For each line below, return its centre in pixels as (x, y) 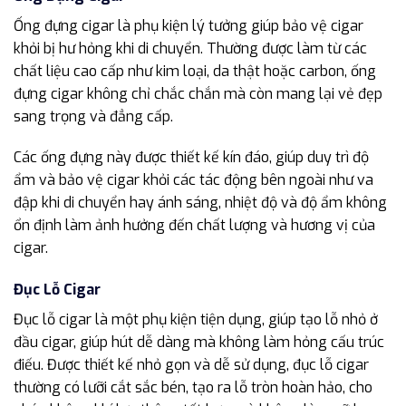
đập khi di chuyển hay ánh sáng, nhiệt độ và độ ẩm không (200, 203)
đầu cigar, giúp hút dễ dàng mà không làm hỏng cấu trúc (199, 343)
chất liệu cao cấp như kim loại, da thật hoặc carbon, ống (195, 71)
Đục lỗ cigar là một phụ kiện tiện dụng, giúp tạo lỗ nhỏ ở (196, 320)
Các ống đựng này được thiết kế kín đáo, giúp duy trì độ (191, 158)
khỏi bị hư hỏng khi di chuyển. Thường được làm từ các (190, 48)
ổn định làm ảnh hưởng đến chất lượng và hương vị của (194, 226)
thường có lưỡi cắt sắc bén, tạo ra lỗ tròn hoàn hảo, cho (193, 388)
